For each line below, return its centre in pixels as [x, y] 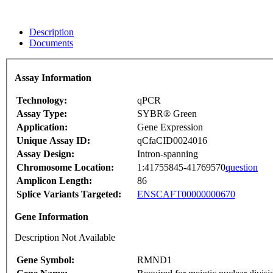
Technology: [42, 101]
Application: [42, 127]
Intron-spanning [168, 154]
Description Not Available [65, 238]
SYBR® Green [167, 114]
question [242, 168]
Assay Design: [45, 154]
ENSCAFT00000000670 [186, 194]
